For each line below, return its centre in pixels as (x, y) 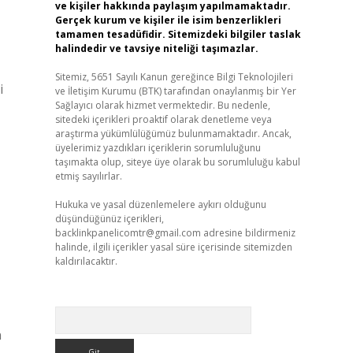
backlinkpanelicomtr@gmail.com (128, 233)
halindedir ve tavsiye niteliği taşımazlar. (156, 48)
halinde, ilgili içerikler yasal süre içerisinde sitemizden (173, 247)
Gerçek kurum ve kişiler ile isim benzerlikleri (168, 20)
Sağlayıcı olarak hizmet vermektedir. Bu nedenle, (162, 105)
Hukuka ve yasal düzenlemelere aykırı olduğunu (160, 204)
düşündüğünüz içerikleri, (109, 219)
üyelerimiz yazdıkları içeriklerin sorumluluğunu (158, 148)
